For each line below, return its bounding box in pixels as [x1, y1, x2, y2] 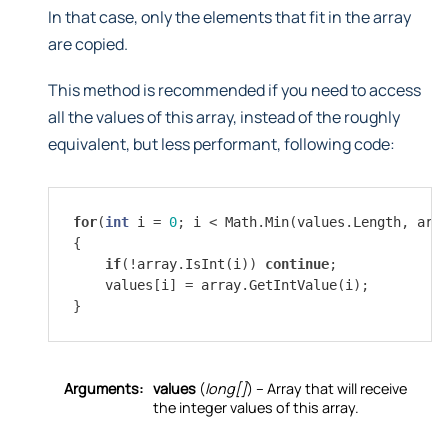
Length [353, 213, 401, 230]
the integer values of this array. [153, 397, 359, 417]
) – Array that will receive [247, 378, 407, 398]
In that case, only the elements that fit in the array [48, 5, 411, 28]
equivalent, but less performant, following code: [48, 132, 395, 155]
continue [265, 255, 329, 272]
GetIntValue [249, 276, 337, 293]
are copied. [48, 32, 128, 55]
